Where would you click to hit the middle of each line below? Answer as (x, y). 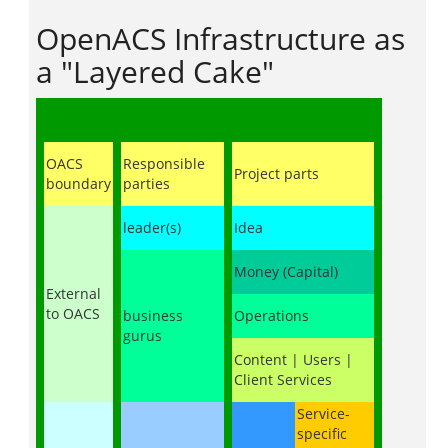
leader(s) (152, 227)
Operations (271, 315)
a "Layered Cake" (155, 71)
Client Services (283, 379)
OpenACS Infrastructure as (220, 38)
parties (146, 183)
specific (322, 433)
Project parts (276, 173)
